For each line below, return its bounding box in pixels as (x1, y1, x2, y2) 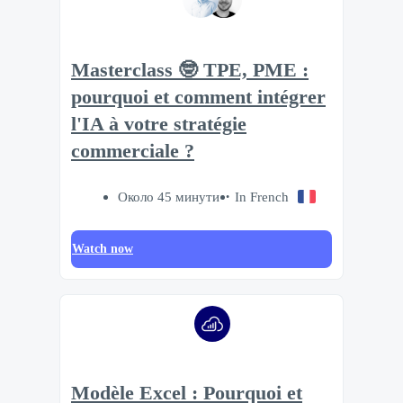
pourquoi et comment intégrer (71, 86, 326, 109)
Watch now (72, 241, 133, 255)
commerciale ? (71, 140, 194, 163)
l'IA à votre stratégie (71, 113, 246, 136)
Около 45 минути (117, 188, 219, 204)
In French (234, 188, 289, 204)
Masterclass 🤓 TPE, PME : (71, 59, 309, 82)
